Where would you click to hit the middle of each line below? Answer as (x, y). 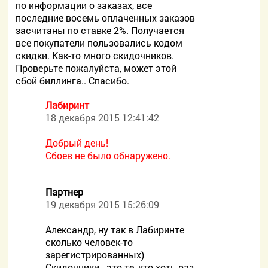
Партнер (65, 192)
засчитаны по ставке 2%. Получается (100, 30)
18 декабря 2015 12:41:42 (103, 118)
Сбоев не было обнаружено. (108, 155)
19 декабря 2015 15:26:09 (103, 204)
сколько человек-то (89, 242)
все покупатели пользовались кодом (99, 43)
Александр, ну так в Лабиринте (115, 229)
